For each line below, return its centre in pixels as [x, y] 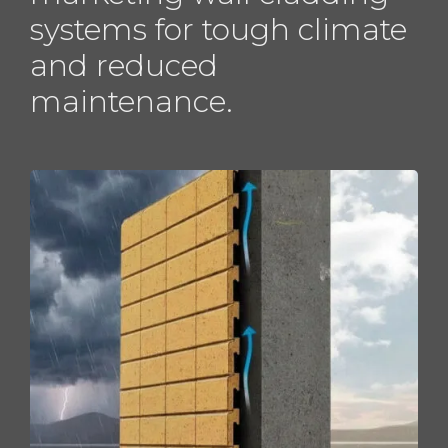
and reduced [124, 65]
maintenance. [131, 101]
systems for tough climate [218, 29]
